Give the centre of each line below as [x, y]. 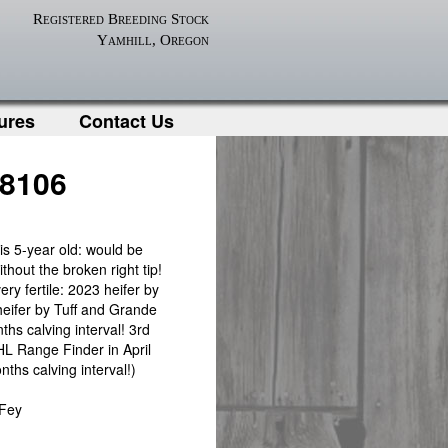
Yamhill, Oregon [153, 40]
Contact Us [126, 121]
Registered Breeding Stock [121, 19]
